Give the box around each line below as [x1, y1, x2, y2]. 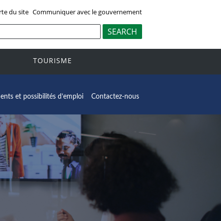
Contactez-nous [91, 93, 139, 100]
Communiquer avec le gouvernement [33, 7, 142, 16]
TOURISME [33, 56, 72, 66]
